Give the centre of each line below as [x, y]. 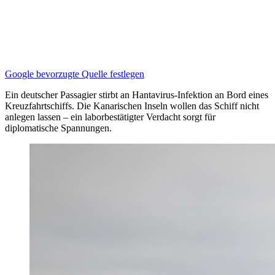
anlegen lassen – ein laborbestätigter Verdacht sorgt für [110, 117]
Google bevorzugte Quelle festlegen [75, 74]
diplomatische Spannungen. [58, 128]
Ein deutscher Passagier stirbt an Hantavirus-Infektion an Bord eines [137, 95]
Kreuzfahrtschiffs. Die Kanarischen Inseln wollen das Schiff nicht [132, 106]
